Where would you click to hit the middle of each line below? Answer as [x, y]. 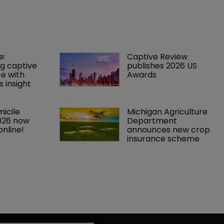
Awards [141, 74]
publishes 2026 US [163, 65]
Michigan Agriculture [168, 111]
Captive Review [158, 56]
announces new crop [169, 129]
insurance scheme [163, 138]
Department [153, 120]
